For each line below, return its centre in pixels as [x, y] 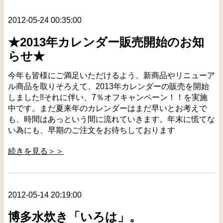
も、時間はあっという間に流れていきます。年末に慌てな [111, 119]
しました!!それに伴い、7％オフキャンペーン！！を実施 [108, 98]
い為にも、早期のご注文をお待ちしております [92, 130]
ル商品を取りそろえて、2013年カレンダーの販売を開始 [109, 87]
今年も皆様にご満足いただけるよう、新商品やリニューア [111, 76]
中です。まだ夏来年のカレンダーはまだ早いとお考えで [108, 109]
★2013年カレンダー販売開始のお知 [106, 42]
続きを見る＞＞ [36, 151]
